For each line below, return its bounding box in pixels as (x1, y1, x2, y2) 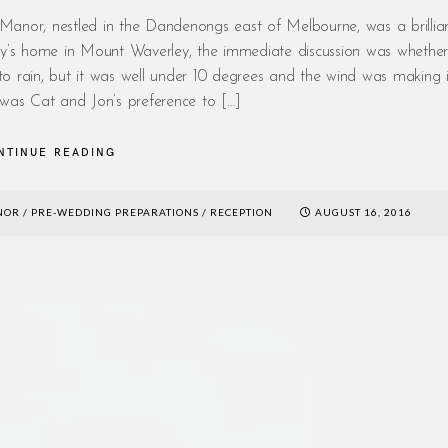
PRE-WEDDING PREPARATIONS (31, 205, 200, 218)
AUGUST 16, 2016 (315, 205, 413, 218)
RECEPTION (210, 205, 274, 218)
